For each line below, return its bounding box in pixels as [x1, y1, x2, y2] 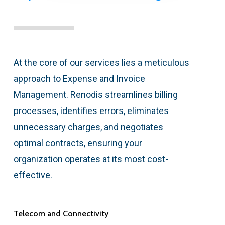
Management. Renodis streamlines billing [13, 89, 178, 100]
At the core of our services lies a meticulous [13, 57, 189, 68]
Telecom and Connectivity [13, 208, 108, 218]
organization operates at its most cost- [13, 153, 168, 164]
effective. [13, 169, 52, 180]
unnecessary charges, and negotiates [13, 121, 163, 132]
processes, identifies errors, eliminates [13, 105, 169, 116]
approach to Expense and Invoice [13, 73, 145, 84]
